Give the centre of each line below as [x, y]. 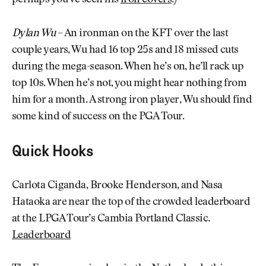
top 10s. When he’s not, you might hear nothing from [129, 83]
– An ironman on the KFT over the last [143, 34]
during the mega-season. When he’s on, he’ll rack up [128, 67]
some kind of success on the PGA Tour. [98, 117]
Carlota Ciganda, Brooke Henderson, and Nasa [117, 186]
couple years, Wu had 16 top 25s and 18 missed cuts [125, 50]
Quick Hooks [53, 151]
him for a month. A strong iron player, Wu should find [132, 100]
